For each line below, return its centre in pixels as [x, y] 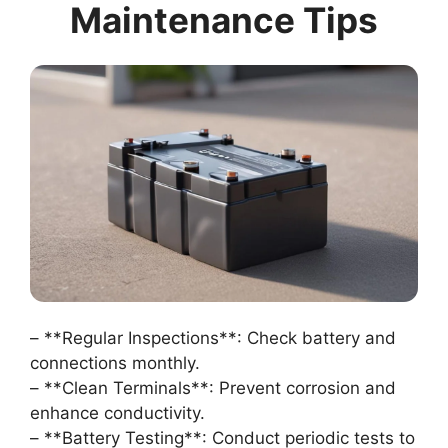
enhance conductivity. [117, 412]
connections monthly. [115, 362]
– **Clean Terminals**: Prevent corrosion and [213, 387]
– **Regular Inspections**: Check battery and [213, 337]
